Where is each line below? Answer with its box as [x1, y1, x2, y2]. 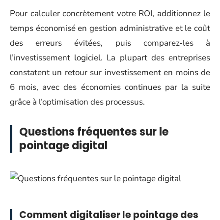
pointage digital [19, 138, 108, 153]
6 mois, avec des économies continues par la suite [10, 82, 210, 93]
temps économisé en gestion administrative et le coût [10, 23, 210, 34]
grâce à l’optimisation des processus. [10, 96, 145, 108]
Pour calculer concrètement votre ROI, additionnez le [10, 8, 210, 19]
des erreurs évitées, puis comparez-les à [10, 37, 210, 49]
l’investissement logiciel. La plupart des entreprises [10, 52, 210, 63]
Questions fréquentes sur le [19, 124, 168, 139]
